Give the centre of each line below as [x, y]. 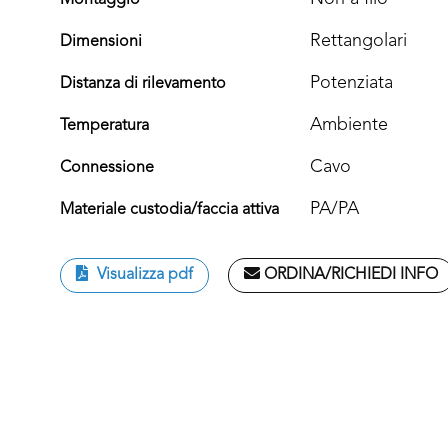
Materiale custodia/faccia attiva [169, 210]
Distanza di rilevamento [143, 84]
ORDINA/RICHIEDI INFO [349, 275]
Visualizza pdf [143, 275]
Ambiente [349, 125]
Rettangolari [358, 41]
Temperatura [104, 126]
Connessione [107, 168]
